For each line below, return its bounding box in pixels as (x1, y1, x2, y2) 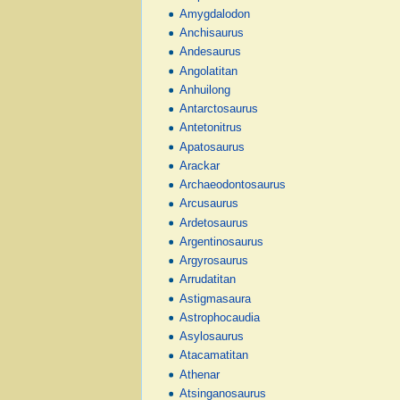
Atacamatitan (179, 349, 249, 362)
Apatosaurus (179, 140, 246, 154)
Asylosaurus (179, 330, 245, 344)
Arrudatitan (179, 273, 237, 287)
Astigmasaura (179, 292, 252, 305)
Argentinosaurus (179, 235, 264, 248)
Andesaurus (179, 46, 242, 59)
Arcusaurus (179, 197, 239, 211)
